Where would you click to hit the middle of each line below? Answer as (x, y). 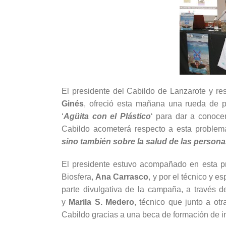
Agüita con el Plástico (107, 116)
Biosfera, (79, 177)
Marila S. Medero (102, 202)
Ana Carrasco (122, 177)
